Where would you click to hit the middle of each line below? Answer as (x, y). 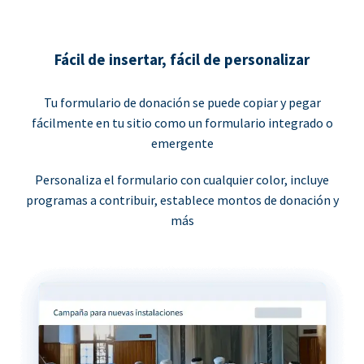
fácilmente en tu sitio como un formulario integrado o (182, 123)
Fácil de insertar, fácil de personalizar (182, 59)
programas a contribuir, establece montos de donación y (182, 200)
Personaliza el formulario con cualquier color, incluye (182, 180)
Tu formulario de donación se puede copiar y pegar (182, 103)
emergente (182, 143)
